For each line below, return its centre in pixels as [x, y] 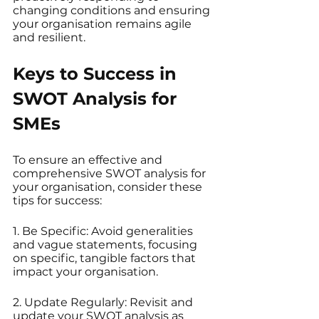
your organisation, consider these [109, 187]
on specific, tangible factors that [106, 258]
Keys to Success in [97, 74]
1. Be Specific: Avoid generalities [104, 231]
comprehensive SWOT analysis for [111, 174]
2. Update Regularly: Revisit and [104, 303]
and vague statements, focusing [106, 245]
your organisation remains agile [104, 24]
